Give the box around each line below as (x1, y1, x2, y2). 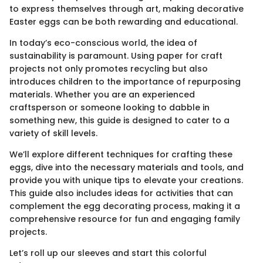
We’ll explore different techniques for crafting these (9, 148, 232, 160)
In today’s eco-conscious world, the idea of (9, 36, 197, 49)
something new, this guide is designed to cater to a (9, 114, 230, 126)
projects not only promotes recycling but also (9, 62, 208, 75)
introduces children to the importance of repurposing (9, 75, 241, 87)
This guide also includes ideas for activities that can (9, 187, 233, 199)
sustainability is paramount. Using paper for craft (9, 49, 222, 62)
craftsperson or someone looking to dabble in (9, 101, 210, 113)
